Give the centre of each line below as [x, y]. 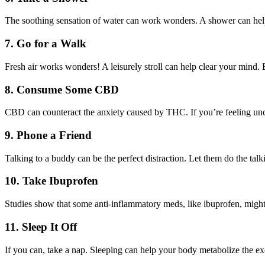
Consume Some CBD [68, 89]
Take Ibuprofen [60, 181]
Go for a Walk [51, 44]
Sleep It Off [49, 227]
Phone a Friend [54, 135]
